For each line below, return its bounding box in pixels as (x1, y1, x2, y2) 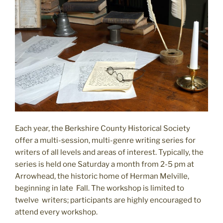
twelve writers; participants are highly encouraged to (15, 196, 201, 205)
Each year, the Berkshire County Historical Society (15, 124, 190, 133)
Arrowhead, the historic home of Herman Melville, (15, 172, 189, 181)
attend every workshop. (15, 208, 99, 217)
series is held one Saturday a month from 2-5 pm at (15, 160, 194, 169)
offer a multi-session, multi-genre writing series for (15, 136, 196, 145)
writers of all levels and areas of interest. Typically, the (15, 148, 204, 157)
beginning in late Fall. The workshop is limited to (15, 184, 184, 193)
